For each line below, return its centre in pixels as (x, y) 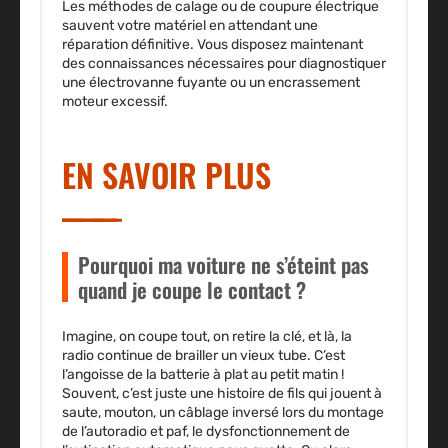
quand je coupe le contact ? (192, 290)
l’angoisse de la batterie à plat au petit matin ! (203, 375)
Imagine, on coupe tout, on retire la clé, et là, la (207, 337)
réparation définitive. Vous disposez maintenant (212, 45)
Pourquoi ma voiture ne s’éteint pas (223, 265)
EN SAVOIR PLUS (166, 175)
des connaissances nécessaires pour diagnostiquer (224, 64)
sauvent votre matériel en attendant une (190, 26)
